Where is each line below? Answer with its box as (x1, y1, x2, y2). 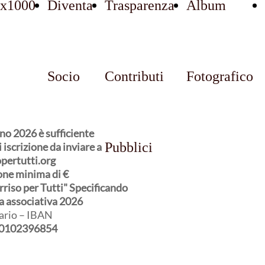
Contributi (105, 69, 164, 84)
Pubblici (105, 140, 153, 155)
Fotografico (186, 69, 253, 84)
